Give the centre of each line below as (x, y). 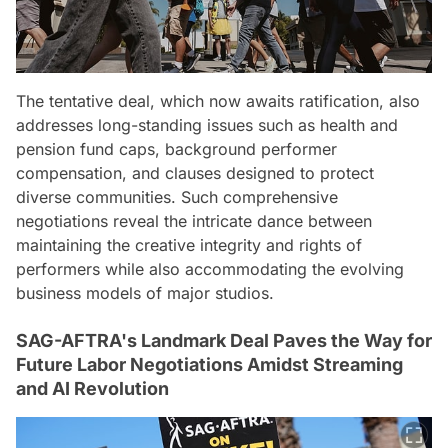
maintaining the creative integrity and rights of (189, 244)
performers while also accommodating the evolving (210, 268)
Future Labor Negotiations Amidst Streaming (209, 364)
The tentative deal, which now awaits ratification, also (218, 100)
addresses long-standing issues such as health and (207, 124)
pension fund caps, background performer (176, 148)
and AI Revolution (92, 388)
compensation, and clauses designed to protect (195, 172)
